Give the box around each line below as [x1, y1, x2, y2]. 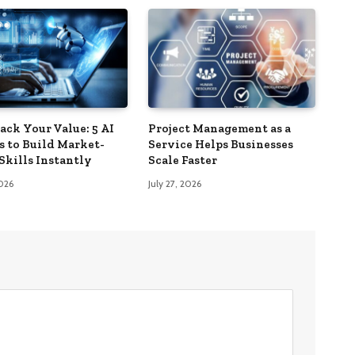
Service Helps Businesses [147, 137, 293, 152]
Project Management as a [147, 121, 291, 136]
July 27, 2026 [147, 177, 201, 190]
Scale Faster [147, 153, 217, 168]
